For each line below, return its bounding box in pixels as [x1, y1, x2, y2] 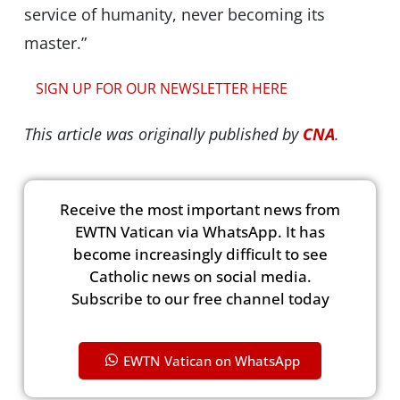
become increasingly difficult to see [72, 244, 328, 265]
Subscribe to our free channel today [71, 288, 329, 310]
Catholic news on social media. [88, 266, 312, 287]
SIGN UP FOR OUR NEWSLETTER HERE [35, 79, 287, 99]
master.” [23, 32, 87, 54]
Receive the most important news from [60, 199, 340, 221]
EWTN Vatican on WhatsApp [123, 351, 300, 370]
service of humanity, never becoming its [23, 4, 325, 26]
